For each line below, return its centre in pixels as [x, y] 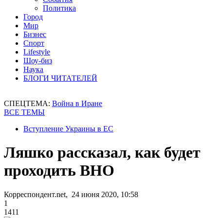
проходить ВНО [59, 171]
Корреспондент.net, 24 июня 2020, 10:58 [71, 194]
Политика [59, 8]
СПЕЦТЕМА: [28, 103]
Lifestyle [37, 52]
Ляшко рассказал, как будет [102, 153]
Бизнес [35, 34]
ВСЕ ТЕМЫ [24, 112]
